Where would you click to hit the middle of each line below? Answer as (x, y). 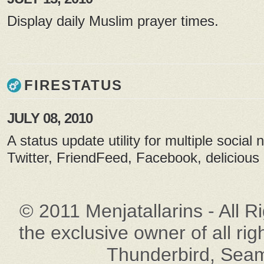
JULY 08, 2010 (50, 118)
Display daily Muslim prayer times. (113, 21)
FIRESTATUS (73, 85)
